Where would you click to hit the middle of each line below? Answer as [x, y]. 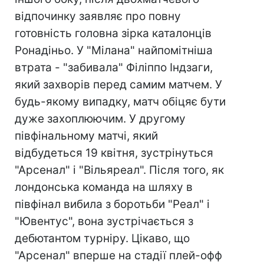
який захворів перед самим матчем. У [118, 85]
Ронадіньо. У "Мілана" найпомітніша [114, 50]
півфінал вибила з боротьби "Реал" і [112, 204]
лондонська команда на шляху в [104, 187]
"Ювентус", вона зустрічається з [104, 221]
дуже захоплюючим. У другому [100, 119]
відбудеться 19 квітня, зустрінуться [114, 153]
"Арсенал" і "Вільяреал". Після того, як [119, 170]
